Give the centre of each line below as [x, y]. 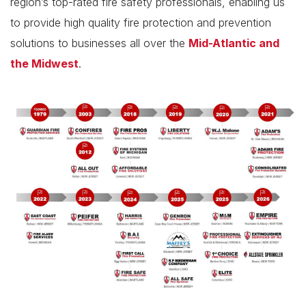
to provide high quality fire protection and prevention [141, 23]
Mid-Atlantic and [234, 43]
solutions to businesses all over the [99, 43]
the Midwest [44, 64]
